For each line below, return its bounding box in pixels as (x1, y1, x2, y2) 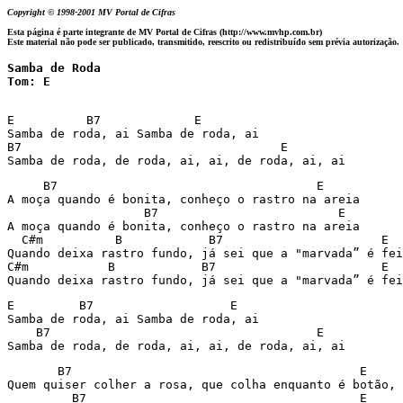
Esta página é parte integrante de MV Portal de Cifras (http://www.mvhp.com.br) (7, 27, 322, 37)
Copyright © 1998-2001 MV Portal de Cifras (7, 7, 181, 17)
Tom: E (7, 75, 50, 88)
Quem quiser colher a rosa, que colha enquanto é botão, (7, 378, 396, 391)
